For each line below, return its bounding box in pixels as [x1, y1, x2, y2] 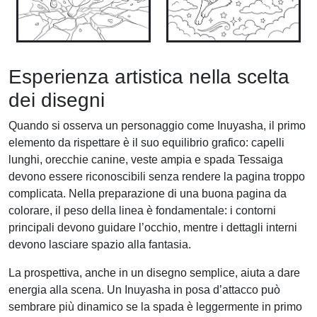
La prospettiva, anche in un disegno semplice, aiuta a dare [8, 267, 300, 279]
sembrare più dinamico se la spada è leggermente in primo [8, 301, 302, 313]
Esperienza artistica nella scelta [8, 66, 289, 88]
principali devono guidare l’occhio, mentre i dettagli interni [8, 221, 297, 234]
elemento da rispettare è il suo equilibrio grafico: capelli [8, 137, 284, 149]
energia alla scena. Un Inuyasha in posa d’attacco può [8, 284, 280, 296]
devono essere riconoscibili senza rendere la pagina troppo [8, 171, 305, 183]
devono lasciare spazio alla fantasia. [8, 238, 191, 251]
